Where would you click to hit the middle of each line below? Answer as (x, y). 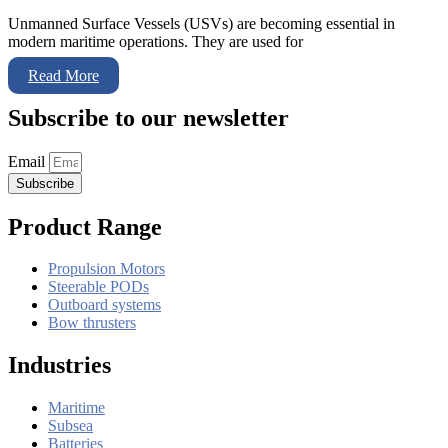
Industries (59, 365)
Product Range (85, 226)
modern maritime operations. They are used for (155, 41)
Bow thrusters (92, 323)
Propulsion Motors (106, 269)
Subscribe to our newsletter (148, 117)
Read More (63, 75)
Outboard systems (104, 305)
